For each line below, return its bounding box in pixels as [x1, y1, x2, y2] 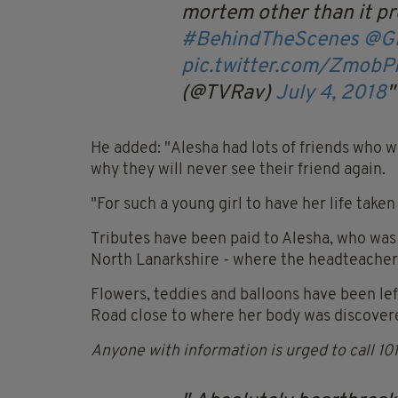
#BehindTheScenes [181, 30, 359, 52]
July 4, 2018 [275, 84, 386, 105]
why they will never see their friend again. [91, 162, 386, 179]
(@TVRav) [181, 84, 275, 105]
